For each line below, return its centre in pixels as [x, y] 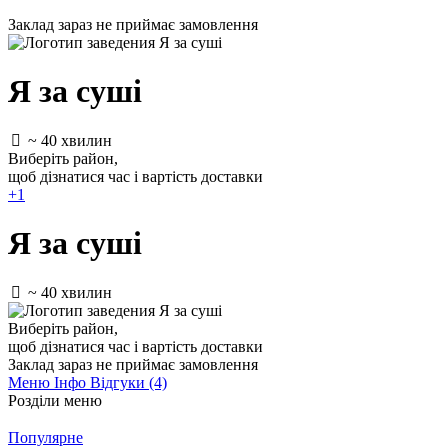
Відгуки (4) [128, 382]
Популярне [45, 437]
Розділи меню [55, 400]
